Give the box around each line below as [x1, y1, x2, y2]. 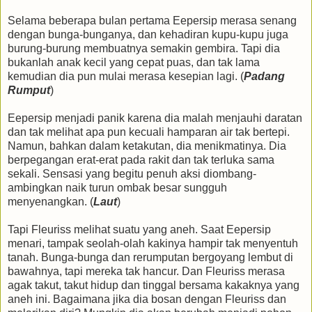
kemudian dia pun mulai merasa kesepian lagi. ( [8, 70, 244, 83]
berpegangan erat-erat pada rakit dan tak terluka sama [8, 154, 274, 166]
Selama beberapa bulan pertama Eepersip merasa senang [8, 15, 297, 27]
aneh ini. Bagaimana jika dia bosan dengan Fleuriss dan [8, 293, 286, 306]
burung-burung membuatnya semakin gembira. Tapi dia [8, 42, 280, 55]
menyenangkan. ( [8, 196, 93, 208]
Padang [244, 70, 285, 83]
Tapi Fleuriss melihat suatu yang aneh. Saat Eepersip [8, 224, 271, 236]
